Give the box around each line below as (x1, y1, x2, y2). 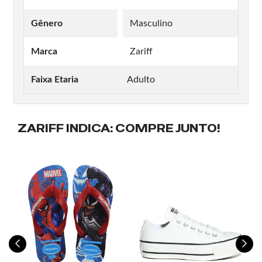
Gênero (31, 18, 63, 28)
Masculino (130, 18, 173, 28)
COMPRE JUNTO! (113, 121, 220, 135)
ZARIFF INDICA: (18, 121, 113, 135)
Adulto (127, 74, 155, 84)
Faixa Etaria (31, 74, 78, 84)
